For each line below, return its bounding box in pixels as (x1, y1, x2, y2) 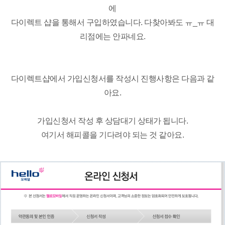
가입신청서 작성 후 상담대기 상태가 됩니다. (37, 117, 188, 126)
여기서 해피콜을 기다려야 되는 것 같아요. (41, 131, 184, 140)
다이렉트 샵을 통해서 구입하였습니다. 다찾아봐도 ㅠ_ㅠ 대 (11, 18, 214, 27)
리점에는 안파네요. (79, 32, 146, 41)
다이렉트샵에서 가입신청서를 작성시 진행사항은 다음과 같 (11, 74, 214, 83)
